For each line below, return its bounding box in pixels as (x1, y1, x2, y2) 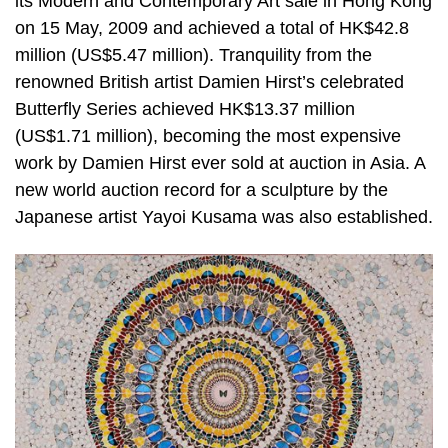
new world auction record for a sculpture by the (15, 180, 388, 201)
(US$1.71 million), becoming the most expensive (15, 126, 401, 147)
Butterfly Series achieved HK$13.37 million (15, 99, 355, 120)
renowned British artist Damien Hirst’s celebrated (15, 72, 404, 93)
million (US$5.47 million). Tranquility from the (15, 45, 372, 66)
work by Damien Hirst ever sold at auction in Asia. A (15, 153, 425, 174)
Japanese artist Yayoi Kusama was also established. (15, 207, 433, 228)
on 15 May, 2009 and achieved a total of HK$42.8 (15, 18, 409, 39)
